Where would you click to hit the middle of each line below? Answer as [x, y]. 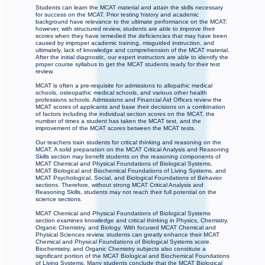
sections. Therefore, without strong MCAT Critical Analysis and [119, 185]
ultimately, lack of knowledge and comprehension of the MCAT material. [132, 50]
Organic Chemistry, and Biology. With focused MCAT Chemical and [126, 228]
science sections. [59, 199]
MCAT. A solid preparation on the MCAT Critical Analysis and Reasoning [132, 150]
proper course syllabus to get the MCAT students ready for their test [128, 64]
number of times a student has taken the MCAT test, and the [118, 121]
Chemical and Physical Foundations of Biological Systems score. [123, 242]
